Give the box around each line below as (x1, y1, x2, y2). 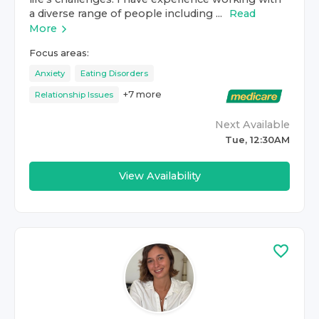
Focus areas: (29, 48, 89, 58)
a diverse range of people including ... (29, 7, 222, 20)
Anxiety (35, 68, 65, 78)
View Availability (118, 169, 201, 182)
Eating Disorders (80, 68, 148, 78)
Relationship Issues (35, 90, 113, 100)
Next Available (215, 118, 290, 131)
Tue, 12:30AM (225, 135, 290, 145)
